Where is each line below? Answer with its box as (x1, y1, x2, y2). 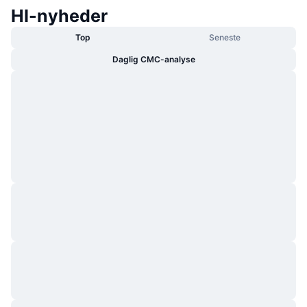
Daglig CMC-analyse (112, 53, 195, 64)
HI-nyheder (11, 5, 108, 26)
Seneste (208, 32, 241, 42)
